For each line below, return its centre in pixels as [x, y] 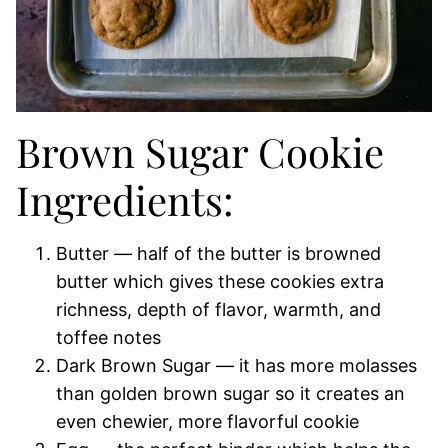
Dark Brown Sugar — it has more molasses [236, 365]
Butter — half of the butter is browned [218, 253]
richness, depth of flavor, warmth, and [218, 309]
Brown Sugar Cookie [200, 151]
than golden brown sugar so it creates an [230, 393]
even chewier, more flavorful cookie [207, 421]
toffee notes [108, 337]
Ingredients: [125, 199]
